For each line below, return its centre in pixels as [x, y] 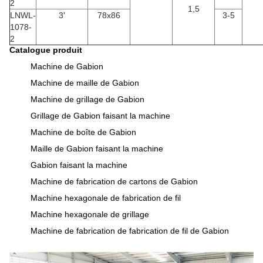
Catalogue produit [46, 50]
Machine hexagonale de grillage [90, 214]
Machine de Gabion [67, 66]
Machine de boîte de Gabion [83, 132]
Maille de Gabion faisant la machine [97, 149]
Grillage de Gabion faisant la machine [100, 116]
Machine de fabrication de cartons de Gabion [114, 181]
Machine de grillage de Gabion [87, 99]
